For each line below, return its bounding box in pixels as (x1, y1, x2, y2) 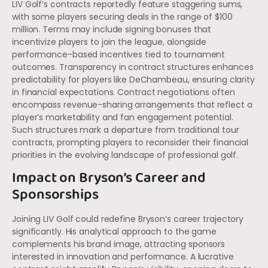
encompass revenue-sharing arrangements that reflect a (12, 99, 252, 111)
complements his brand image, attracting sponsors (12, 238, 226, 251)
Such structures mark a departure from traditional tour (12, 124, 239, 136)
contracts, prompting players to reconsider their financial (12, 136, 249, 149)
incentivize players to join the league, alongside (12, 36, 207, 48)
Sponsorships (12, 183, 99, 207)
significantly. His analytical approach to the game (12, 226, 217, 238)
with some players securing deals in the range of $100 (12, 11, 233, 23)
